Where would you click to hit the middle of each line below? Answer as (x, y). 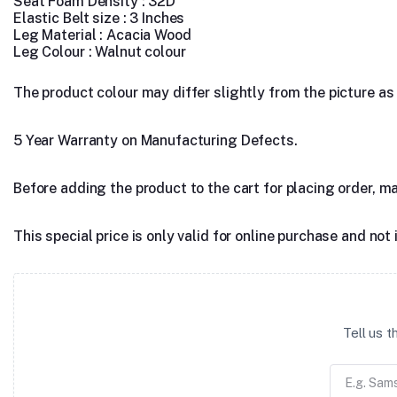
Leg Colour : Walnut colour (100, 52)
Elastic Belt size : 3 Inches (99, 18)
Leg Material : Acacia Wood (102, 35)
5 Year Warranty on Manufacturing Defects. (156, 140)
